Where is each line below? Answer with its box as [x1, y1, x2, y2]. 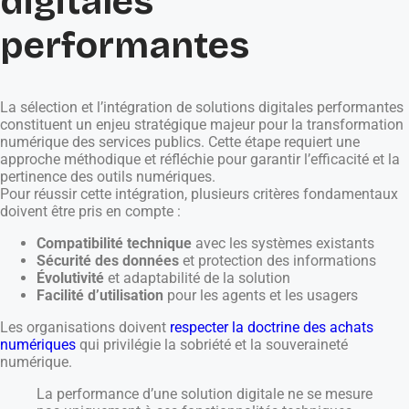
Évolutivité [37, 268, 104, 287]
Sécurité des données [37, 251, 179, 269]
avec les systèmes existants [192, 234, 374, 252]
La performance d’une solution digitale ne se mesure [37, 384, 372, 403]
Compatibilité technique [37, 234, 192, 252]
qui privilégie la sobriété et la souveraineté [76, 335, 348, 353]
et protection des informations [179, 251, 376, 269]
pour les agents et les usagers [163, 286, 358, 304]
